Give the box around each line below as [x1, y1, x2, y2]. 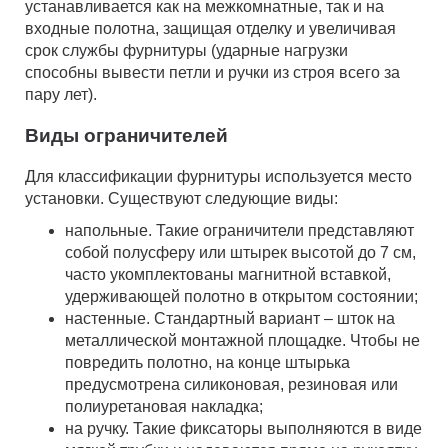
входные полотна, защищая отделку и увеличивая [25, 19, 396, 37]
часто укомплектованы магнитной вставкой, [65, 265, 391, 283]
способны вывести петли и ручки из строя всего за [25, 63, 400, 81]
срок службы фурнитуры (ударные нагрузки [25, 41, 348, 59]
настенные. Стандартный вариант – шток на [65, 309, 395, 327]
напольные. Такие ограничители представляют [65, 221, 414, 239]
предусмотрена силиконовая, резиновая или [65, 375, 398, 393]
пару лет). [25, 85, 97, 103]
